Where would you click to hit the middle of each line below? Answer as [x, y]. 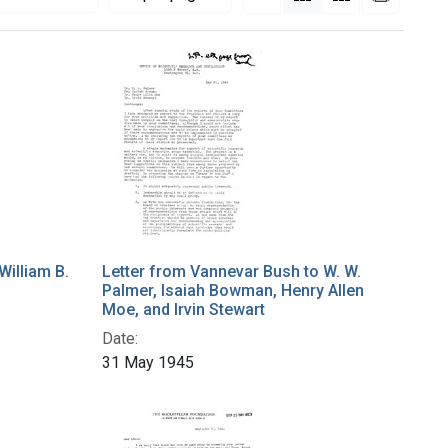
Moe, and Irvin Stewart [183, 310]
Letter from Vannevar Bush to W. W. [231, 272]
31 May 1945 [148, 363]
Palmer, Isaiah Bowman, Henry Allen [233, 291]
